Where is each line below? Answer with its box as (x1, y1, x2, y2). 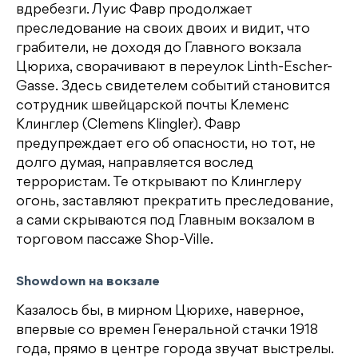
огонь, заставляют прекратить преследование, (16, 195, 333, 209)
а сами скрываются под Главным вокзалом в (16, 214, 315, 228)
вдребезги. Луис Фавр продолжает (16, 3, 253, 17)
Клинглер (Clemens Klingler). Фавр (16, 118, 241, 132)
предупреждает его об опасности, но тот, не (16, 137, 316, 151)
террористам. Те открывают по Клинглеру (16, 176, 302, 189)
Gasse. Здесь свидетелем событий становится (16, 80, 330, 93)
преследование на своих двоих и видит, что (16, 22, 310, 36)
